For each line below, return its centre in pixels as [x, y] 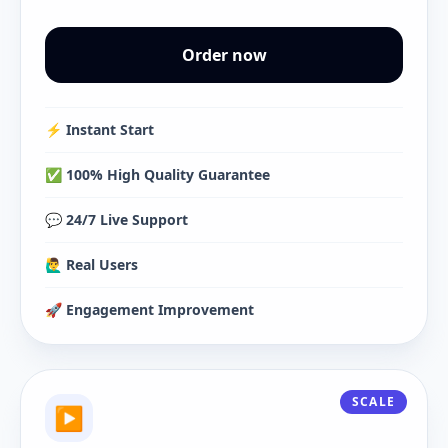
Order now [224, 55]
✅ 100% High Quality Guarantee [157, 174]
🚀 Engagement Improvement [149, 309]
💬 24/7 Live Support [116, 219]
